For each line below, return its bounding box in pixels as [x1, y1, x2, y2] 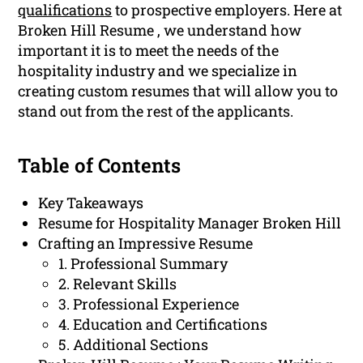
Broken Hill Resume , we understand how [18, 20, 302, 41]
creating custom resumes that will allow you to [18, 81, 339, 101]
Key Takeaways [38, 193, 144, 213]
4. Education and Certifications [58, 314, 268, 335]
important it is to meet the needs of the [18, 41, 280, 61]
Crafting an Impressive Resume [38, 233, 254, 254]
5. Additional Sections [58, 335, 209, 355]
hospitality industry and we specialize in [18, 61, 298, 81]
